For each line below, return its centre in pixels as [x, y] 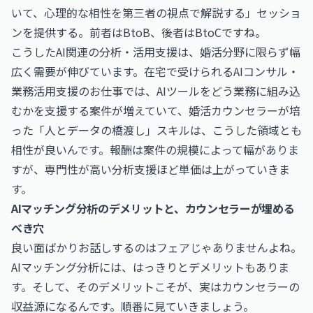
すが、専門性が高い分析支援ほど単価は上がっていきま [151, 169]
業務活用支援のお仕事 [67, 91]
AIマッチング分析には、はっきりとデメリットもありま [150, 267]
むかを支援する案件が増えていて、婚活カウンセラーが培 [156, 110]
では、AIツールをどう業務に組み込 [212, 91]
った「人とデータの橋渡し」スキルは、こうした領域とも [156, 130]
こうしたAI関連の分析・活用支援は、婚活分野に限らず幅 [156, 52]
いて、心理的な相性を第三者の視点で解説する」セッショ [156, 13]
